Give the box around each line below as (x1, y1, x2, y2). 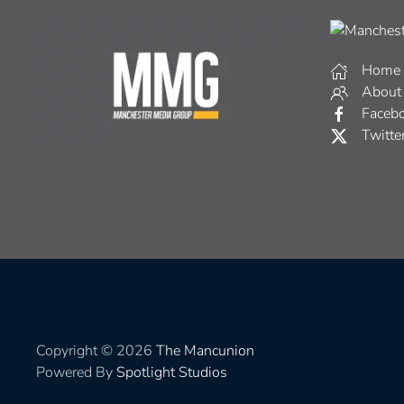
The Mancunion (156, 341, 254, 361)
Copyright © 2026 (36, 341, 156, 361)
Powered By (36, 363, 116, 382)
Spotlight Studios (116, 363, 227, 382)
